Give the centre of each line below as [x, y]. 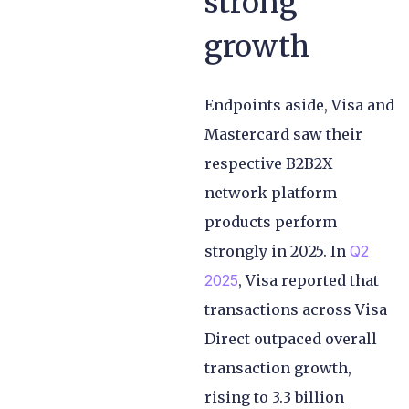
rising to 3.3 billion [274, 397]
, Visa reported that [309, 280]
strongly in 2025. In [277, 251]
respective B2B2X [268, 163]
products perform [271, 221]
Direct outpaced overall [291, 338]
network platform [271, 192]
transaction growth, [278, 367]
